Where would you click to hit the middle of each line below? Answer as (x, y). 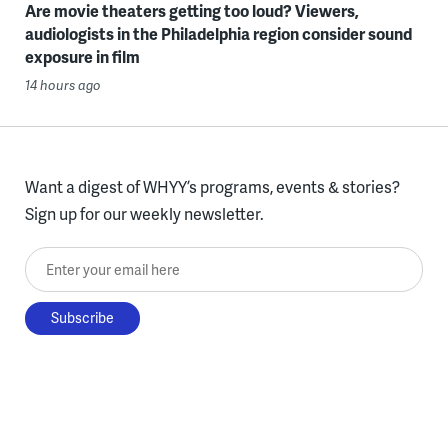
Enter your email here (101, 261)
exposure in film (82, 57)
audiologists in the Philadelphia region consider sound (218, 34)
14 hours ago (62, 85)
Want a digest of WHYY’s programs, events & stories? (212, 187)
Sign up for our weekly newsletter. (144, 214)
